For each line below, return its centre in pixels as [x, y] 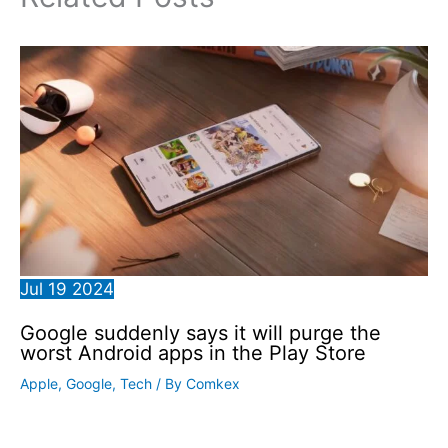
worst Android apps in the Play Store [193, 352]
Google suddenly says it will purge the [200, 332]
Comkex [213, 383]
